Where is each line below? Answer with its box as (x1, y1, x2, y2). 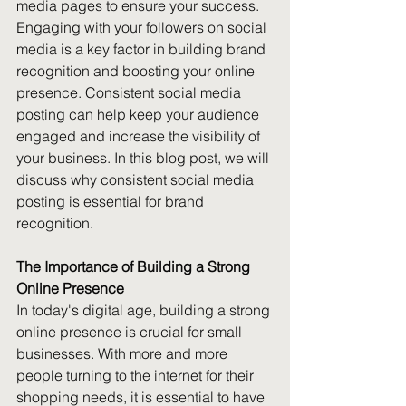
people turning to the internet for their (16, 366, 257, 384)
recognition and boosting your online (16, 62, 258, 80)
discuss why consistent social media (16, 170, 257, 188)
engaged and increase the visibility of (16, 127, 264, 145)
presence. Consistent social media (16, 83, 245, 101)
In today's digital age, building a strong (16, 301, 274, 319)
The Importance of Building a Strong (16, 257, 254, 275)
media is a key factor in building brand (16, 40, 269, 58)
